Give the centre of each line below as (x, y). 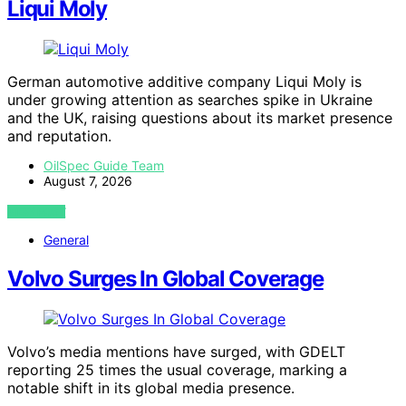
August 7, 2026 (88, 181)
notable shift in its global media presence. (151, 388)
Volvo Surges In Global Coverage (165, 279)
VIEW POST (37, 212)
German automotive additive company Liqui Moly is (184, 82)
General (66, 240)
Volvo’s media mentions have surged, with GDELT (176, 352)
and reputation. (59, 136)
